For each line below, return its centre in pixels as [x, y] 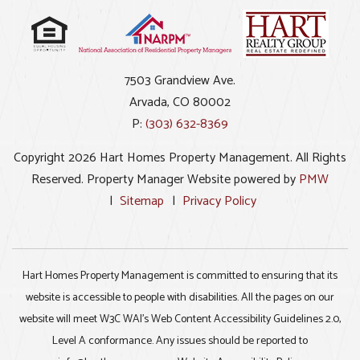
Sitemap [141, 202]
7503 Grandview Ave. [180, 81]
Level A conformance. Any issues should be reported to [180, 342]
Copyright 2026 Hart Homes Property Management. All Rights [180, 158]
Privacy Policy [219, 202]
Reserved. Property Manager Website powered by [165, 180]
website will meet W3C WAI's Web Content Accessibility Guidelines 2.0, [180, 320]
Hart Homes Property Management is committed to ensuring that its [180, 276]
